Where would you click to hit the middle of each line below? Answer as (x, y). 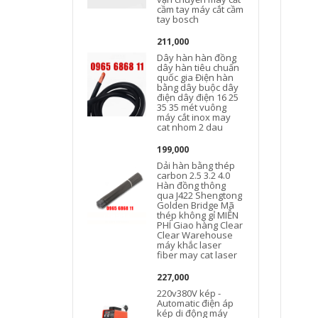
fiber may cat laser (197, 255)
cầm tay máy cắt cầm (201, 9)
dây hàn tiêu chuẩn (198, 67)
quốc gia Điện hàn (196, 77)
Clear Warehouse (195, 235)
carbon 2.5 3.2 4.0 (194, 175)
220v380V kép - (189, 293)
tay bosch (178, 19)
